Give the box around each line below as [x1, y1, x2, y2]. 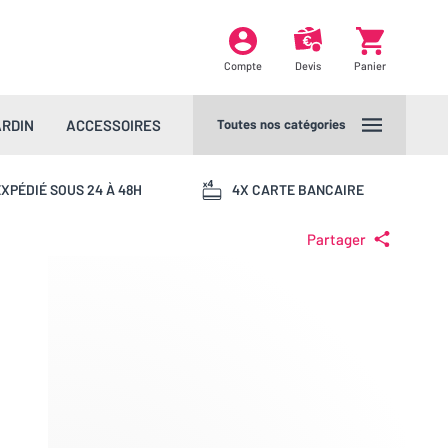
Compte [224, 59, 262, 72]
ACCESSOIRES [66, 116, 161, 134]
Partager [307, 230, 366, 248]
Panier [354, 59, 386, 72]
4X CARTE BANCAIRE [231, 180, 364, 198]
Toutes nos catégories [217, 116, 346, 132]
